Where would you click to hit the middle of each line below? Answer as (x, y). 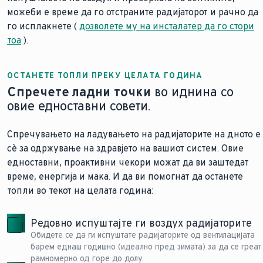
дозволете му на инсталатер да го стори (167, 26)
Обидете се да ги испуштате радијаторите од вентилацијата (143, 235)
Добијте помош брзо (63, 54)
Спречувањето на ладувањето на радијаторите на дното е (134, 134)
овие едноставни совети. (79, 106)
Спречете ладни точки (79, 92)
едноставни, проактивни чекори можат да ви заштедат (128, 162)
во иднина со (192, 92)
